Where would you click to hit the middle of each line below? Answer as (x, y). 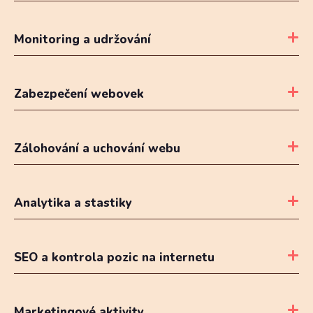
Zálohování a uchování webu (97, 148)
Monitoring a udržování (82, 39)
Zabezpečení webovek (79, 94)
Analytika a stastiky (73, 203)
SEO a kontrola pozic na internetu (114, 257)
